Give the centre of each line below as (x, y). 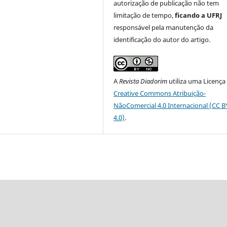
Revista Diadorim (143, 81)
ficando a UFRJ (199, 15)
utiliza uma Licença (197, 81)
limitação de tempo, (144, 15)
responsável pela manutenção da (164, 28)
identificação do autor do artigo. (162, 40)
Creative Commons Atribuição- (160, 93)
